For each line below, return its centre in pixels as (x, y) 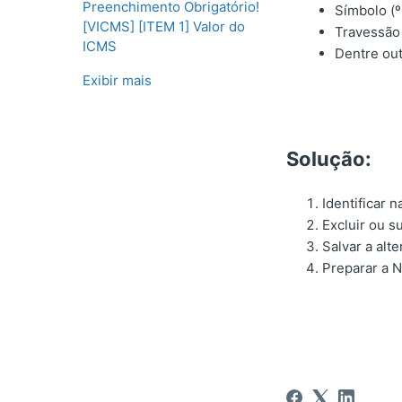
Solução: (329, 158)
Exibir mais (117, 80)
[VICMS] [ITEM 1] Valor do (164, 26)
